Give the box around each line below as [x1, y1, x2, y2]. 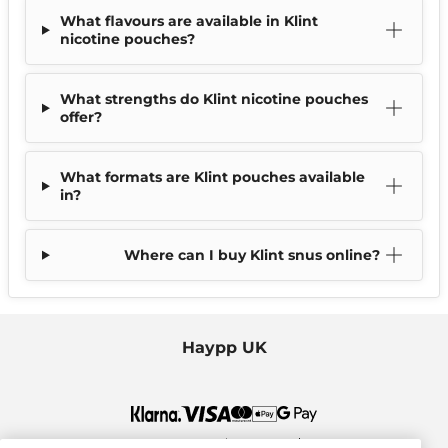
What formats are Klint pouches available [59, 168, 365, 187]
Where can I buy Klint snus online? [124, 246, 380, 265]
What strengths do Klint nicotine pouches [59, 90, 368, 109]
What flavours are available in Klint [59, 12, 318, 31]
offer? [59, 108, 102, 127]
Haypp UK [181, 338, 267, 358]
